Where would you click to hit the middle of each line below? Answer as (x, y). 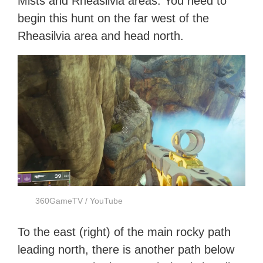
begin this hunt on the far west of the (114, 18)
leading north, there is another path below (126, 250)
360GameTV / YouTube (79, 201)
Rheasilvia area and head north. (101, 36)
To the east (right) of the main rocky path (124, 232)
